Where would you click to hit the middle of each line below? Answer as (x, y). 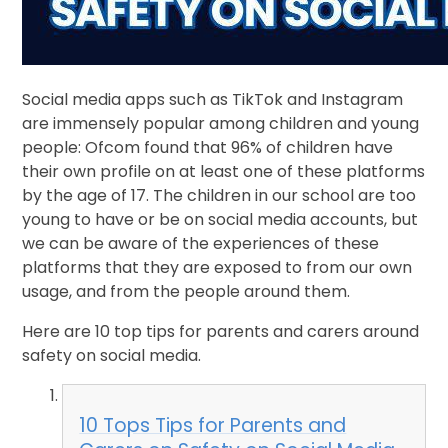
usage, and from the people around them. (186, 291)
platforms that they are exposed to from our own (217, 267)
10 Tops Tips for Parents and (213, 426)
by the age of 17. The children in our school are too (219, 195)
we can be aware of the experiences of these (201, 243)
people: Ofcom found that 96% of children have (208, 147)
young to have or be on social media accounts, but (220, 219)
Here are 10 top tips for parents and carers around (221, 331)
